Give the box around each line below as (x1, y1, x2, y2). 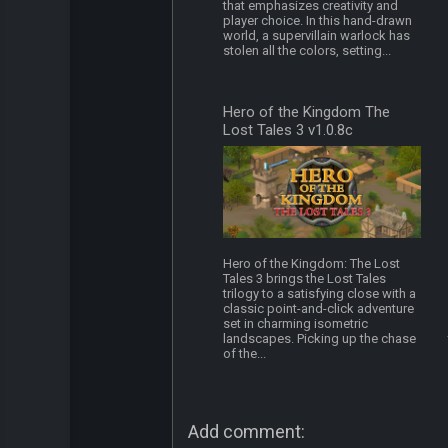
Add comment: (188, 421, 305, 443)
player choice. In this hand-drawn (223, 13, 413, 29)
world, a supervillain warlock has (223, 28, 411, 44)
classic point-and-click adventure (223, 301, 415, 317)
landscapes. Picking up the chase (223, 331, 417, 347)
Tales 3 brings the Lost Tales (223, 271, 387, 287)
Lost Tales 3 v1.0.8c (223, 121, 354, 140)
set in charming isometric (223, 316, 369, 332)
